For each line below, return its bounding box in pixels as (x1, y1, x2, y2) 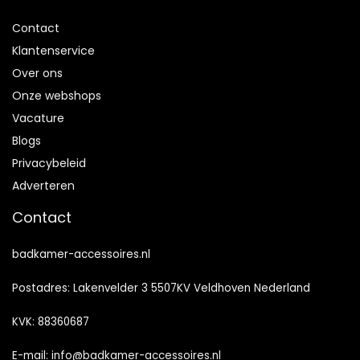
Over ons (12, 64, 63, 81)
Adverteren (12, 177, 75, 194)
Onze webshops (12, 87, 101, 104)
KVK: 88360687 (12, 313, 89, 329)
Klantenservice (12, 42, 95, 59)
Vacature (12, 109, 64, 126)
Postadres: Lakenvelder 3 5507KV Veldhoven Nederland (12, 280, 310, 296)
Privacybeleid (12, 154, 86, 171)
